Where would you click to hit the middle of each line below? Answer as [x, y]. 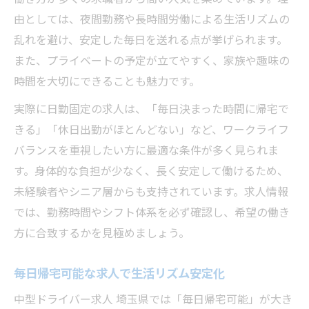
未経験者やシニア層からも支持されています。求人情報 [151, 191]
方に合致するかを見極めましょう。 [102, 232]
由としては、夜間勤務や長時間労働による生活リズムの [152, 19]
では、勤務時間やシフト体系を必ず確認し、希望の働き [152, 212]
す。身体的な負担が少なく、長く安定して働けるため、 [151, 170]
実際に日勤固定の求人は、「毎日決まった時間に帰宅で [151, 108]
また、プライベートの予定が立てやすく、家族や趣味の [152, 60]
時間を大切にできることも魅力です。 [107, 81]
